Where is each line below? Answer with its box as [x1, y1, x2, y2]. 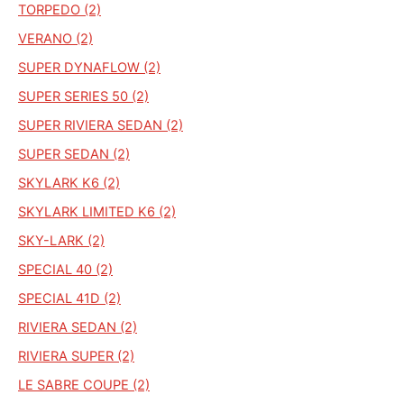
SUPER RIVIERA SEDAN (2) [18, 116, 183, 133]
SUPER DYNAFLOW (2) [18, 59, 161, 76]
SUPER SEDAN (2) [18, 145, 130, 162]
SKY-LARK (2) [18, 232, 105, 249]
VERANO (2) [18, 30, 93, 47]
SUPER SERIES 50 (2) [18, 87, 149, 105]
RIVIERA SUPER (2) [18, 347, 134, 364]
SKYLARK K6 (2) [18, 174, 120, 191]
